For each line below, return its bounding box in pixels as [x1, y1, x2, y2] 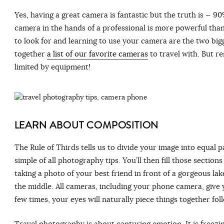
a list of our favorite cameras [46, 49, 148, 59]
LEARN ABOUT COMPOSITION [14, 118, 162, 133]
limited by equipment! [14, 62, 90, 72]
